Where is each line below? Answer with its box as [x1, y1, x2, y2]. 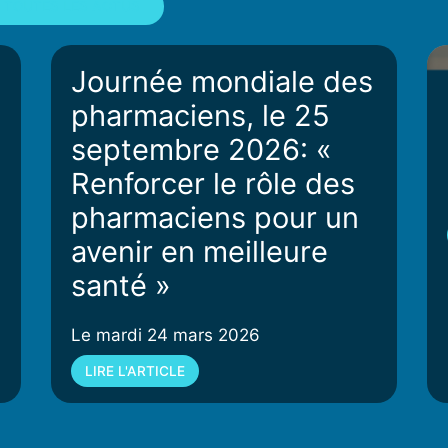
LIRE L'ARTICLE [84, 362, 185, 379]
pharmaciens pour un [70, 199, 359, 235]
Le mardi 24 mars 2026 [70, 324, 260, 345]
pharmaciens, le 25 [70, 97, 330, 133]
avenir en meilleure [70, 233, 328, 269]
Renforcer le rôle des [70, 165, 355, 201]
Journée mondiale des [70, 63, 373, 99]
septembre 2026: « [70, 131, 332, 167]
